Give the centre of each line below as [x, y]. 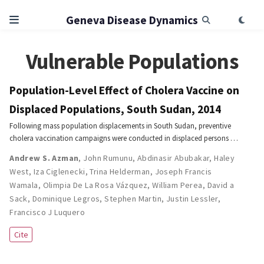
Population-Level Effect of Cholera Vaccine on [125, 90]
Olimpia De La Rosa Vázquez [95, 185]
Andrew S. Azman [44, 158]
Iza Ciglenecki [59, 171]
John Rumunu [108, 158]
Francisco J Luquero [47, 212]
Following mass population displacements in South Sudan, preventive [121, 126]
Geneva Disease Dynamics [132, 20]
